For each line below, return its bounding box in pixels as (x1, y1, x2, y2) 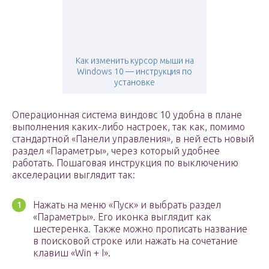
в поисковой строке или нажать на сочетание (33, 235, 238, 247)
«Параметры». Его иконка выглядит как (33, 211, 211, 223)
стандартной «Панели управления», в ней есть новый (12, 133, 254, 145)
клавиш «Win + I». (33, 247, 110, 259)
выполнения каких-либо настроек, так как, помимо (12, 121, 245, 133)
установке (114, 77, 155, 88)
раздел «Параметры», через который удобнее (12, 145, 220, 157)
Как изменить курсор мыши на (75, 56, 194, 66)
